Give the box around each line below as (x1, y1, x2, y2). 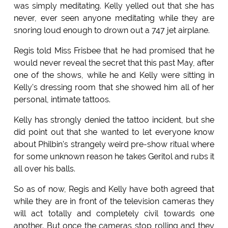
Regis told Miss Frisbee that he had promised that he (13, 45, 215, 55)
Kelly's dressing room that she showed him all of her (13, 82, 215, 92)
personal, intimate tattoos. (13, 94, 110, 104)
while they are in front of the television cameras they (13, 196, 215, 206)
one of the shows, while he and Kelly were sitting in (13, 70, 215, 80)
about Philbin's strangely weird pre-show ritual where (13, 139, 215, 149)
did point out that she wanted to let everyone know (13, 127, 215, 137)
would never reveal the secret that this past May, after (13, 58, 215, 68)
